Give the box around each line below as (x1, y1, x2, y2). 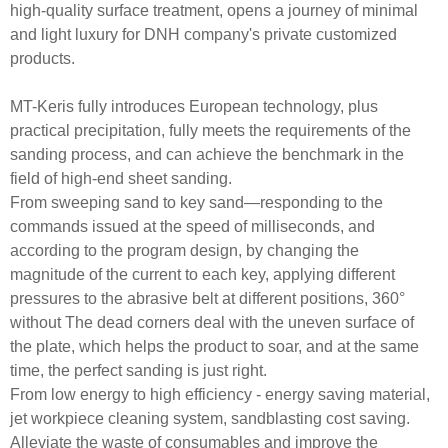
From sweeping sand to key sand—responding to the (10, 193, 383, 211)
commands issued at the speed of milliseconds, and (10, 217, 375, 235)
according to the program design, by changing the (10, 241, 359, 259)
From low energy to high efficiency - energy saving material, (10, 385, 430, 403)
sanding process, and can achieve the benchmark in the (10, 145, 404, 163)
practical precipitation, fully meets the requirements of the (10, 121, 411, 139)
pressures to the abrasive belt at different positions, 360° (10, 289, 405, 307)
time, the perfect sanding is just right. (10, 361, 267, 379)
